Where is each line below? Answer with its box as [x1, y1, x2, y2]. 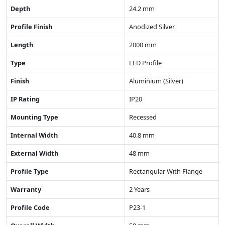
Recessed [129, 112, 157, 122]
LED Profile [129, 58, 162, 67]
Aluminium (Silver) [129, 76, 183, 85]
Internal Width [11, 130, 58, 140]
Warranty [11, 184, 41, 194]
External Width [11, 148, 58, 158]
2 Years [129, 184, 150, 194]
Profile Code [11, 202, 50, 212]
